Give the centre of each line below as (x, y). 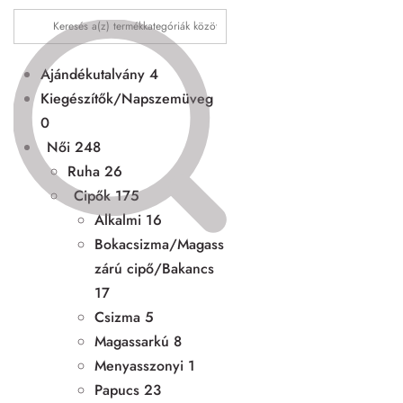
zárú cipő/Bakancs (154, 268)
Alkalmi (118, 219)
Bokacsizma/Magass (159, 244)
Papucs (117, 390)
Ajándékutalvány (93, 74)
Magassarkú (132, 341)
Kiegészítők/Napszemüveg (127, 98)
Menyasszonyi (139, 365)
